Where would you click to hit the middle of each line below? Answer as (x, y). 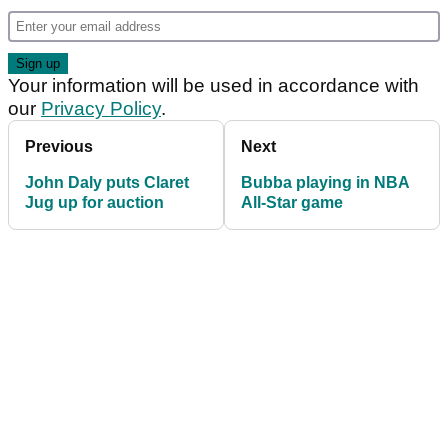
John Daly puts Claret (107, 182)
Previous (59, 146)
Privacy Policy (101, 108)
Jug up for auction (94, 202)
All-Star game (292, 202)
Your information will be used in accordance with (213, 85)
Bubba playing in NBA (325, 182)
